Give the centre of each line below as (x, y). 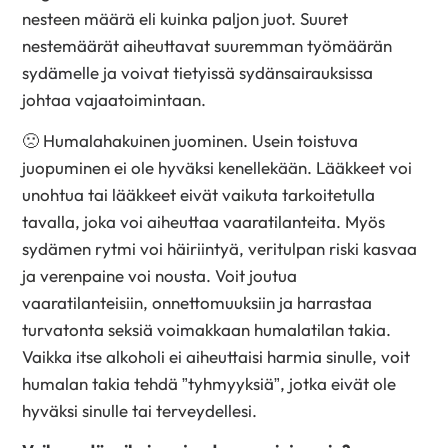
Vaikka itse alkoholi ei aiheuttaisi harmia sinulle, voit (216, 356)
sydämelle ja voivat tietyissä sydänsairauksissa (198, 72)
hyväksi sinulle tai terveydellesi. (140, 410)
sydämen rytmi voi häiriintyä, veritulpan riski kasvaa (220, 248)
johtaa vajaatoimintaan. (114, 99)
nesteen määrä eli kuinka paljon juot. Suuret (185, 18)
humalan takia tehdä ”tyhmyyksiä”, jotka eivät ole (209, 383)
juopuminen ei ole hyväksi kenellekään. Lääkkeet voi (217, 167)
